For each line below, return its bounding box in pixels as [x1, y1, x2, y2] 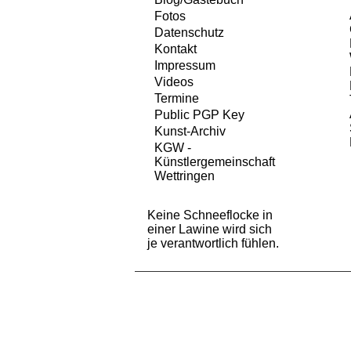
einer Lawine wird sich [147, 223, 272, 237]
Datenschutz [154, 26, 224, 40]
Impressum [154, 59, 215, 73]
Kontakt [154, 42, 197, 56]
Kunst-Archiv [154, 125, 226, 139]
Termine [154, 92, 199, 106]
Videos [154, 75, 194, 89]
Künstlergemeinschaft [154, 155, 275, 169]
